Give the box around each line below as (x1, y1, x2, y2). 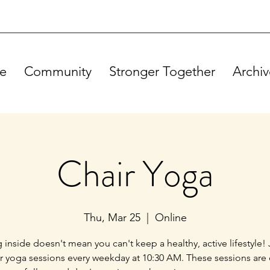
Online (154, 211, 187, 224)
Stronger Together (109, 63, 215, 80)
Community (24, 63, 92, 80)
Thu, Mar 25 (83, 211, 140, 224)
